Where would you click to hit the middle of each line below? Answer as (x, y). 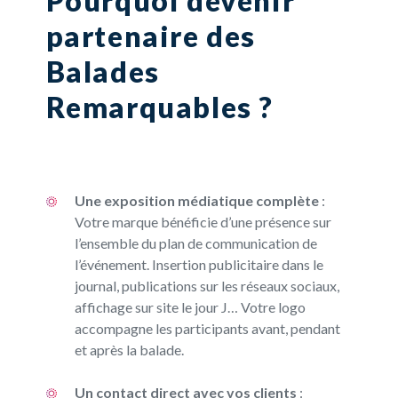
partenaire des (151, 36)
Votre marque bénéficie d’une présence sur (203, 222)
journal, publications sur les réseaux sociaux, (207, 286)
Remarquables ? (159, 107)
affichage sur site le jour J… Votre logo (190, 307)
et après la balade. (129, 350)
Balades (103, 72)
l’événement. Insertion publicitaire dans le (199, 265)
